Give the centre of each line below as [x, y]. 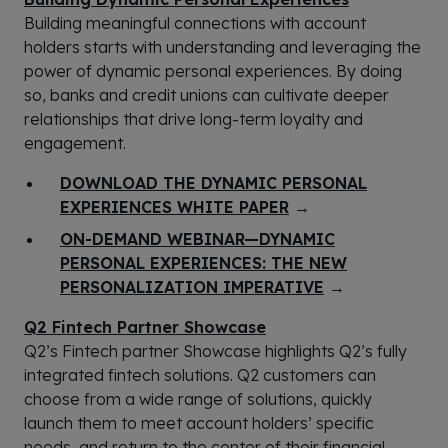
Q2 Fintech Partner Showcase [145, 326]
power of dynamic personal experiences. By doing [213, 70]
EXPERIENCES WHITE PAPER [174, 206]
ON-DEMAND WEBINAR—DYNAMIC [197, 238]
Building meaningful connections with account [195, 22]
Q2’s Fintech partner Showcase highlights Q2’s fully [215, 350]
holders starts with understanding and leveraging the [222, 46]
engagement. [75, 142]
